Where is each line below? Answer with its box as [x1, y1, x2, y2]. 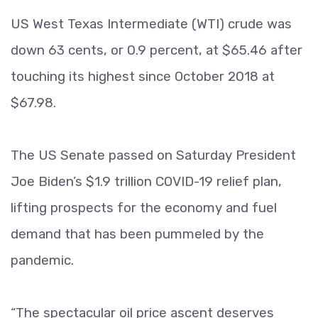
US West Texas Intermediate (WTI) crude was [11, 16, 292, 32]
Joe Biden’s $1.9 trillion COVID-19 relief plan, [11, 173, 282, 190]
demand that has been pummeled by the [11, 226, 264, 242]
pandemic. [11, 252, 74, 268]
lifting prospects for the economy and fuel [11, 199, 277, 216]
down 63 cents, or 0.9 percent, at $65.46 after [11, 42, 302, 58]
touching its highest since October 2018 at [11, 68, 275, 84]
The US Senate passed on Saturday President [11, 147, 296, 163]
